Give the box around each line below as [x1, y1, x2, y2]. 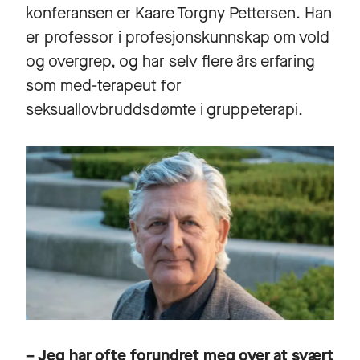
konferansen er [26, 2, 135, 24]
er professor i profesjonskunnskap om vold [26, 26, 329, 48]
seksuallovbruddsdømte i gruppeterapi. [26, 98, 303, 121]
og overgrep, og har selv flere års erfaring [26, 50, 315, 72]
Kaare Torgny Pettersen [135, 2, 296, 24]
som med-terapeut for [26, 74, 182, 96]
